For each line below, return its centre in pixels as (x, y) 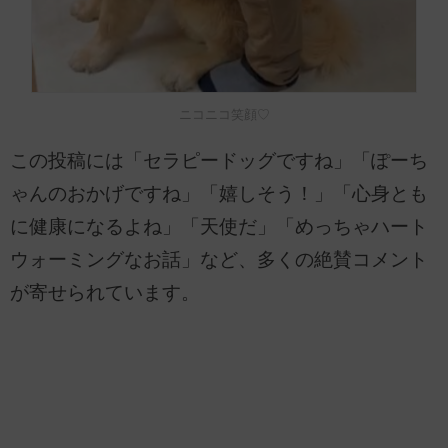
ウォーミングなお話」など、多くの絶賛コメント (219, 260)
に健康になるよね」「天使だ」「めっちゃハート (219, 227)
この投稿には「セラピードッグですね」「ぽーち (219, 161)
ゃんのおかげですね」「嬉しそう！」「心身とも (219, 194)
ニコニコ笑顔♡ (224, 114)
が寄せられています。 (105, 293)
